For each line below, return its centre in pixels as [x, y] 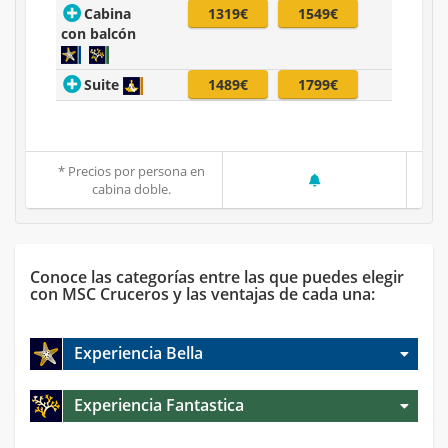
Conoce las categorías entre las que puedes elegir [217, 277]
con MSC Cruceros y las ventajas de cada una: [202, 294]
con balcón [98, 34]
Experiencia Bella [138, 353]
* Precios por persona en [131, 171]
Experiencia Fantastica [159, 405]
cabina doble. [131, 189]
